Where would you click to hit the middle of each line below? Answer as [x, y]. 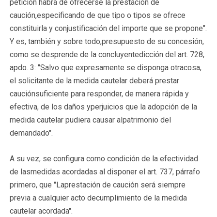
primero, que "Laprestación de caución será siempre [98, 185]
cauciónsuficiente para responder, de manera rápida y [99, 93]
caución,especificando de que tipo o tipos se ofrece [98, 15]
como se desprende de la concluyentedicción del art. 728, [107, 54]
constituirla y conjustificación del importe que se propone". [108, 28]
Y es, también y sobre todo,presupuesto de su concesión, [107, 41]
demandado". [31, 133]
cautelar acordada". [41, 211]
